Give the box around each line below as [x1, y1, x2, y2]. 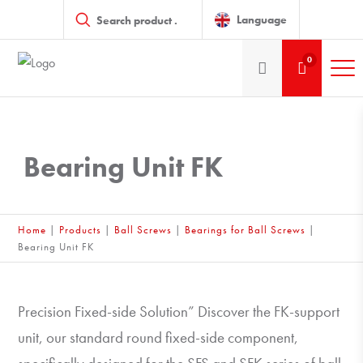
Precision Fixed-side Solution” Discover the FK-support [18, 301, 340, 322]
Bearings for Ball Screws [185, 223, 306, 237]
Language [237, 12, 287, 27]
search [63, 9, 96, 23]
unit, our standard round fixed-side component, [18, 327, 299, 348]
